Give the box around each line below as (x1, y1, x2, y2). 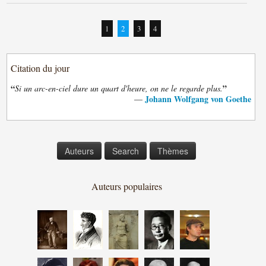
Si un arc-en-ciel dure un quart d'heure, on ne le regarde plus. (15, 83, 223, 94)
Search (112, 145, 139, 157)
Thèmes (157, 145, 188, 157)
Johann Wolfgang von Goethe (144, 93, 251, 105)
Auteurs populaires (91, 180, 162, 192)
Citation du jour (11, 62, 70, 74)
